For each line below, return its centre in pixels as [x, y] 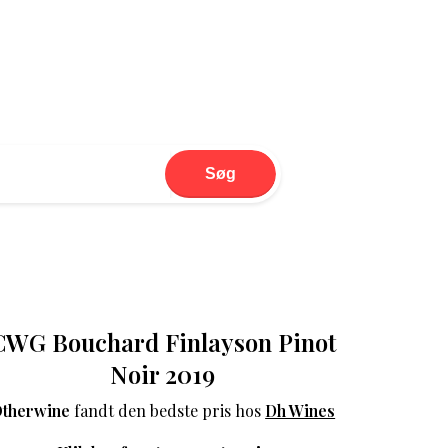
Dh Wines [300, 411]
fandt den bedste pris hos [168, 411]
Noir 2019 [163, 374]
